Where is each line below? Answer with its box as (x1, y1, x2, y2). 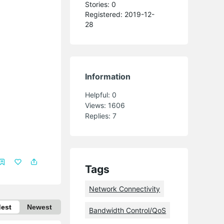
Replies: (85, 111, 113, 120)
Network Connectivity (89, 184, 160, 193)
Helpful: (85, 90, 112, 99)
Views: (85, 100, 108, 109)
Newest (27, 202, 52, 211)
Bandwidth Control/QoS (89, 205, 166, 214)
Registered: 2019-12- (85, 9, 155, 18)
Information (85, 71, 131, 81)
